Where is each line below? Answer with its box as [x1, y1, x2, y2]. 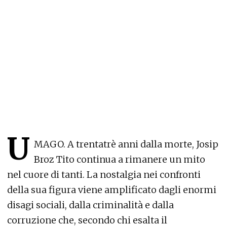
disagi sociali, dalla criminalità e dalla [7, 199, 174, 211]
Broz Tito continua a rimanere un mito [34, 154, 205, 166]
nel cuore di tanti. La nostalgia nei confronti [7, 169, 201, 181]
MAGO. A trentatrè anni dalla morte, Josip [34, 138, 218, 150]
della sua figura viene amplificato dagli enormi [7, 184, 216, 196]
